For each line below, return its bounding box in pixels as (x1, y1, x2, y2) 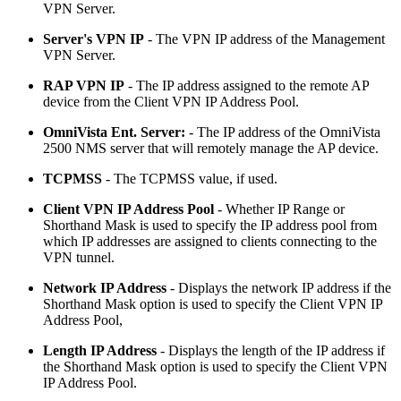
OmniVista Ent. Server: (43, 124, 185, 141)
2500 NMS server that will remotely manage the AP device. (43, 141, 379, 157)
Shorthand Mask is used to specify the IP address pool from (43, 218, 377, 234)
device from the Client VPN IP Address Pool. (43, 94, 299, 110)
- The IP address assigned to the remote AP (124, 78, 369, 94)
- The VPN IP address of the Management (144, 31, 385, 47)
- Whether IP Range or (214, 201, 345, 218)
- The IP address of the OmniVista (185, 124, 380, 141)
